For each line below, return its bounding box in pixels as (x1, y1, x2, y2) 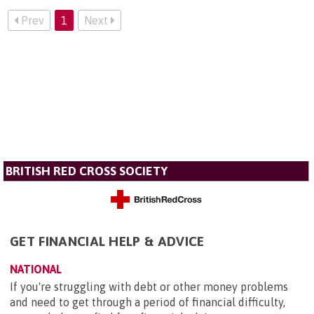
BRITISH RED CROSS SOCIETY (6, 164, 168, 178)
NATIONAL (10, 262, 62, 275)
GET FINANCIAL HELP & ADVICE (10, 233, 205, 249)
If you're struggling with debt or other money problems (10, 280, 288, 293)
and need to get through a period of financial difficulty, (10, 295, 285, 308)
